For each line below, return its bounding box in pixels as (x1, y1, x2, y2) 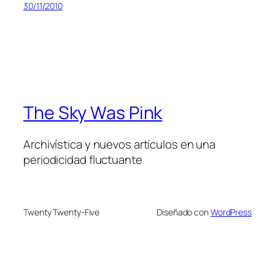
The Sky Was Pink (23, 100, 163, 125)
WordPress (210, 206, 252, 218)
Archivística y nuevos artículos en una (23, 136, 216, 153)
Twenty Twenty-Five (23, 206, 100, 218)
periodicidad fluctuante (23, 152, 142, 168)
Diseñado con (157, 206, 211, 218)
